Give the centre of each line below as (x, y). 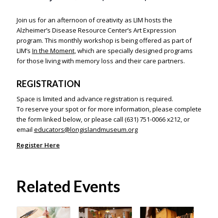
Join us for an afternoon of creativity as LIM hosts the (94, 20)
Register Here (38, 145)
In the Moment (53, 51)
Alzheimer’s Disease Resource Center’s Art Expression (96, 30)
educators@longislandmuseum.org (86, 130)
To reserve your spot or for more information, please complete (109, 109)
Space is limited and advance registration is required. (95, 99)
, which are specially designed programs (133, 51)
